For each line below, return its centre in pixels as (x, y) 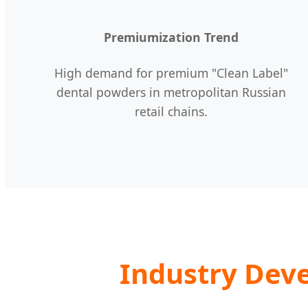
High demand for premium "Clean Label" (171, 73)
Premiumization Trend (171, 37)
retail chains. (171, 111)
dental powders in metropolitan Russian (171, 92)
